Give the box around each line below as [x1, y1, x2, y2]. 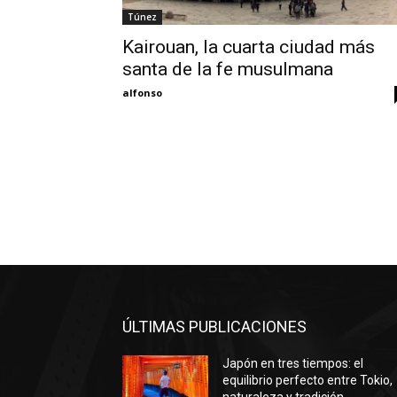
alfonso [122, 86, 162, 99]
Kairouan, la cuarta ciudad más [122, 36, 375, 58]
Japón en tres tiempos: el [222, 356, 364, 371]
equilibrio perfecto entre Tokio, [222, 373, 393, 388]
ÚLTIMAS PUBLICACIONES [122, 317, 307, 337]
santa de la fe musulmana [122, 58, 333, 80]
